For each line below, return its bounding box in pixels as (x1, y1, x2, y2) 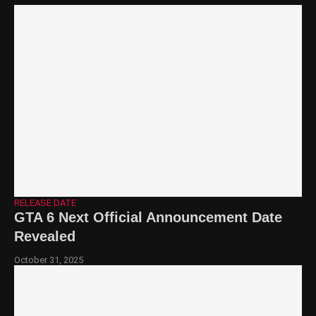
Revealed (14, 228, 75, 244)
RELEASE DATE (14, 197, 76, 208)
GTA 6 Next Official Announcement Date (14, 209, 282, 225)
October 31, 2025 (14, 254, 83, 265)
